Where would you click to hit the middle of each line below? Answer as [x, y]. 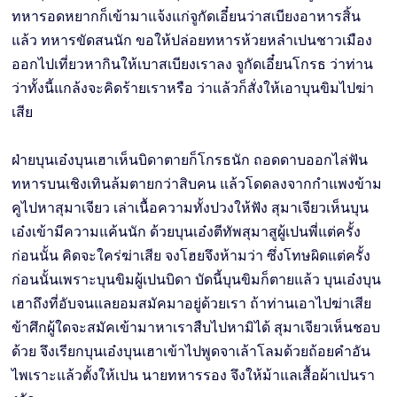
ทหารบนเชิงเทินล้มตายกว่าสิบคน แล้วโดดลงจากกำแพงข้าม [197, 184]
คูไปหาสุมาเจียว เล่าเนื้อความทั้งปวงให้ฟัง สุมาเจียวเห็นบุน [191, 208]
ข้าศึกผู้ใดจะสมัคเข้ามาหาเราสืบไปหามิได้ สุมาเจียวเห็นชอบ [196, 328]
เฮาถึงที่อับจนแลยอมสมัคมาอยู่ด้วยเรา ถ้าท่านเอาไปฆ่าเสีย [192, 304]
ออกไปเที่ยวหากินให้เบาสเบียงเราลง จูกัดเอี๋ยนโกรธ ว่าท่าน [193, 65]
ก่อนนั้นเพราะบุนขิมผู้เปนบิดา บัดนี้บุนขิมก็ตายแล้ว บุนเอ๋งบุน [197, 280]
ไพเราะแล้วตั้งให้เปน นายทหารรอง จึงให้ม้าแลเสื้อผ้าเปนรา [194, 376]
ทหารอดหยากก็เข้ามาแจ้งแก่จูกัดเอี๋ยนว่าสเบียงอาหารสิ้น [187, 17]
